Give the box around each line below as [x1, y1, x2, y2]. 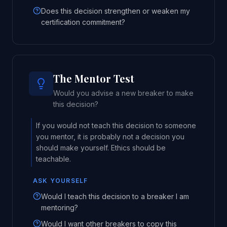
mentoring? [41, 203, 78, 212]
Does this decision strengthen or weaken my [41, 7, 190, 15]
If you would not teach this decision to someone [36, 121, 196, 130]
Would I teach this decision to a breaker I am [41, 192, 189, 201]
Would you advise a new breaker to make [53, 89, 194, 97]
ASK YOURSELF [33, 177, 88, 184]
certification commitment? [41, 18, 125, 26]
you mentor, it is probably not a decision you [36, 132, 184, 141]
